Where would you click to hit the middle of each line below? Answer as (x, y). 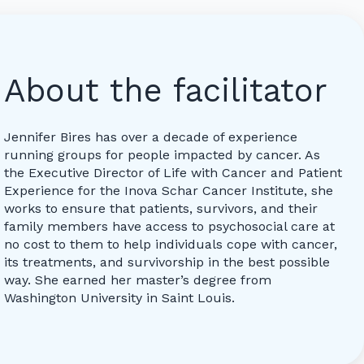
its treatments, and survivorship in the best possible (167, 262)
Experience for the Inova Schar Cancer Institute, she (169, 190)
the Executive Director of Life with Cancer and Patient (173, 172)
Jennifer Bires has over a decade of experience (151, 136)
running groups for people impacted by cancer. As (162, 154)
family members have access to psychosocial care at (170, 226)
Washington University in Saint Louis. (120, 297)
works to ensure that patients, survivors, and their (161, 208)
